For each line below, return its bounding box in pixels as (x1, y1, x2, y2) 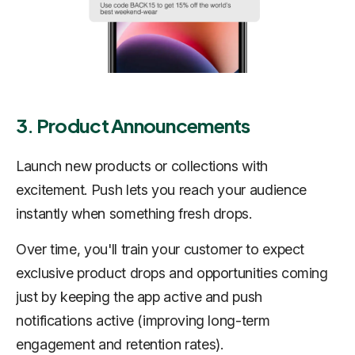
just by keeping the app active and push (16, 288, 262, 305)
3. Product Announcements (16, 113, 250, 137)
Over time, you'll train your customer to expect (16, 240, 305, 258)
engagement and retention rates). (16, 335, 223, 353)
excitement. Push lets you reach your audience (16, 181, 307, 198)
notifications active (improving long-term (16, 311, 270, 329)
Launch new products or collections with (16, 157, 268, 174)
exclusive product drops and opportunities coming (16, 264, 328, 281)
